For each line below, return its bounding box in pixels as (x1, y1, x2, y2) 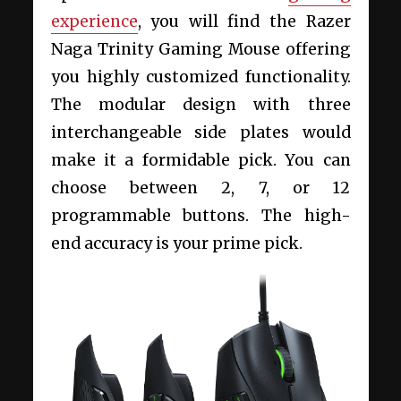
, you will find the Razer (137, 11, 351, 31)
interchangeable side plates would (50, 122, 351, 142)
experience (50, 11, 138, 31)
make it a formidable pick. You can (50, 149, 351, 170)
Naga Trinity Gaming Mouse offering (50, 38, 351, 59)
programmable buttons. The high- (50, 205, 351, 226)
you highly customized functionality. (50, 66, 351, 87)
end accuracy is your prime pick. (50, 233, 306, 253)
